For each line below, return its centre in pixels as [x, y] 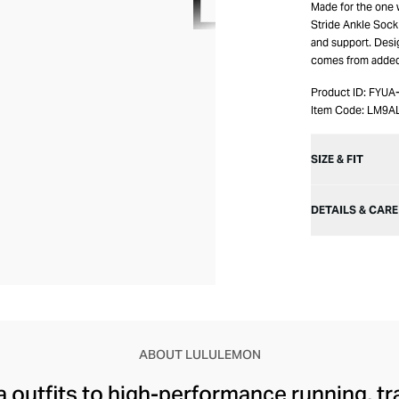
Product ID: [338, 92]
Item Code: [338, 110]
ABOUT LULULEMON [199, 354]
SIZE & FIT [337, 159]
